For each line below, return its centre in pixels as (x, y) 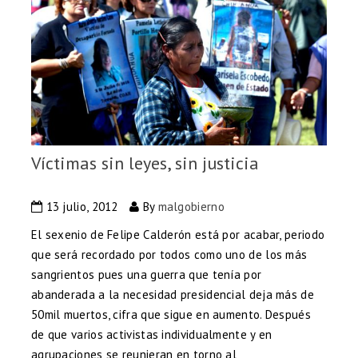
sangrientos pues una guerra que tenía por (146, 275)
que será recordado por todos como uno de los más (169, 255)
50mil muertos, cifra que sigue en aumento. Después (171, 315)
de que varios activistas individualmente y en (151, 335)
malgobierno (191, 207)
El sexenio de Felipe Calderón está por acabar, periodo (178, 235)
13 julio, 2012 (80, 207)
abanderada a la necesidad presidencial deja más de (172, 295)
